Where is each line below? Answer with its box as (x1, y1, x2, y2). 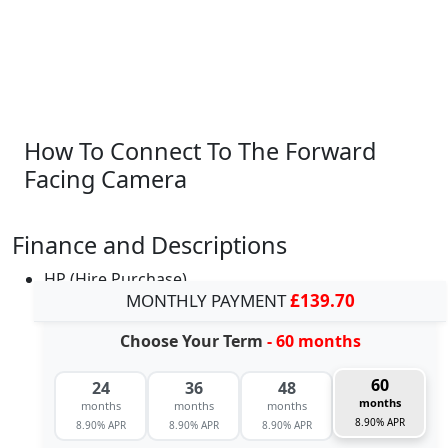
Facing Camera (24, 163, 187, 196)
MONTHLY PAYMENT (125, 289, 290, 313)
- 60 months (266, 330, 361, 353)
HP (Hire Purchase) (44, 268, 187, 291)
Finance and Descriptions (12, 229, 287, 262)
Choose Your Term (119, 330, 267, 353)
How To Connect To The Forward (24, 135, 376, 168)
